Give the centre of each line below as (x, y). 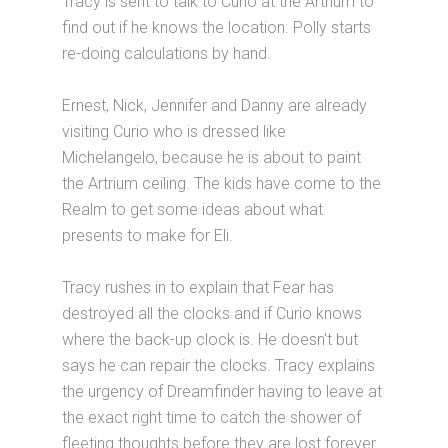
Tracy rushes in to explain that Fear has (198, 287)
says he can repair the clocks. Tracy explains (219, 365)
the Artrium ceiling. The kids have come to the (222, 183)
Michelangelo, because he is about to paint (212, 157)
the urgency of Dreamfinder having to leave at (222, 391)
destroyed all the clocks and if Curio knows (212, 313)
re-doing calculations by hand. (167, 53)
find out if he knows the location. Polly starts (217, 27)
